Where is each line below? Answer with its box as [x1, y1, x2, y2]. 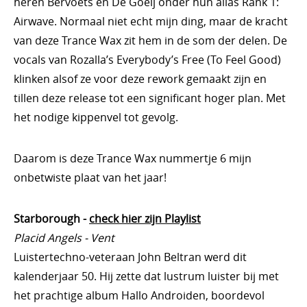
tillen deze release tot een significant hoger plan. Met [14, 90, 286, 106]
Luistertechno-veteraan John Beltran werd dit [14, 249, 247, 265]
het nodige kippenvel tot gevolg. [14, 110, 178, 125]
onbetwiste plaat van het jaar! [14, 170, 167, 185]
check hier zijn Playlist [89, 211, 201, 226]
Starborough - [14, 211, 89, 226]
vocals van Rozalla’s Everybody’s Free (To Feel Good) [14, 52, 281, 67]
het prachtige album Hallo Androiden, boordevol [14, 288, 265, 303]
